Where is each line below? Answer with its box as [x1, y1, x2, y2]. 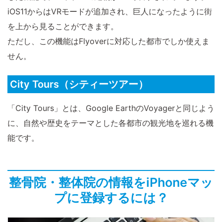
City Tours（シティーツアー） [10, 78, 148, 91]
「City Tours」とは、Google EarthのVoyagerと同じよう [7, 103, 215, 113]
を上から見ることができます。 [7, 21, 118, 32]
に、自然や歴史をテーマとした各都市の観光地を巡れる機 [7, 118, 214, 128]
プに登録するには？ [54, 190, 168, 206]
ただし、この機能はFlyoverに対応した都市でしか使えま [7, 36, 210, 47]
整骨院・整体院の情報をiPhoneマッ [9, 175, 213, 190]
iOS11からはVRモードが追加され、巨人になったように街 [7, 6, 212, 17]
